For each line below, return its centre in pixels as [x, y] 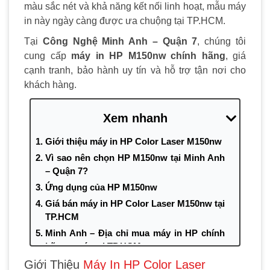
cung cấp [45, 56]
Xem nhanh [135, 118]
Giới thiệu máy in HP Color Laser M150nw [133, 141]
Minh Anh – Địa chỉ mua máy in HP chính [135, 233]
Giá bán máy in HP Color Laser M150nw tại [135, 203]
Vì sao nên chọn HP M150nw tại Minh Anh [135, 157]
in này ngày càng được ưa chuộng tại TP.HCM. [125, 21]
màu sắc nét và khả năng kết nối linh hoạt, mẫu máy [135, 6]
